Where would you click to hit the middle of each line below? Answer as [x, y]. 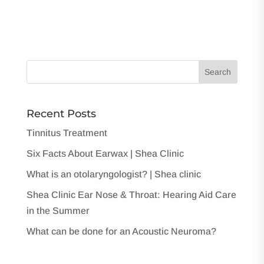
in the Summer [58, 210]
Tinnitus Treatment [67, 133]
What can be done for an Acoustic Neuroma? [121, 231]
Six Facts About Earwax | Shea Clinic [105, 153]
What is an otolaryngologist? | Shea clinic [113, 174]
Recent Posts [61, 113]
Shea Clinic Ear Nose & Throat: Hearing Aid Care [131, 194]
